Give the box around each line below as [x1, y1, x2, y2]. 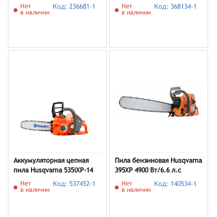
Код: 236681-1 [53, 2, 96, 10]
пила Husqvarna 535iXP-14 [14, 166, 93, 174]
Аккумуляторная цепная [14, 156, 89, 164]
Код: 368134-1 [154, 2, 197, 10]
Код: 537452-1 [53, 180, 96, 187]
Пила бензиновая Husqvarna [115, 156, 202, 164]
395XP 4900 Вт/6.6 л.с [115, 166, 181, 174]
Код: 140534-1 [154, 180, 197, 187]
